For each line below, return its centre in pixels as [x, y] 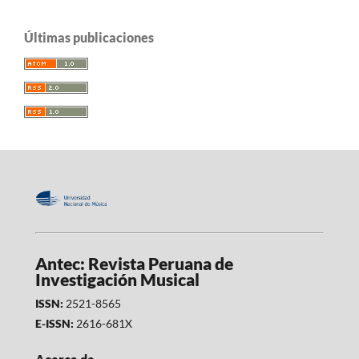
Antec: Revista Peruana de [134, 264]
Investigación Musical [117, 280]
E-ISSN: [54, 324]
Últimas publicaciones [89, 38]
